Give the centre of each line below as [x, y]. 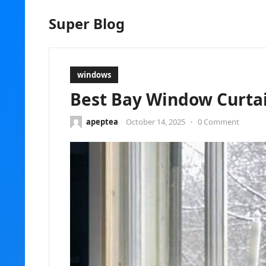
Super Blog [87, 24]
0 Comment [218, 122]
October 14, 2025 [156, 122]
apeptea [102, 122]
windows [94, 75]
